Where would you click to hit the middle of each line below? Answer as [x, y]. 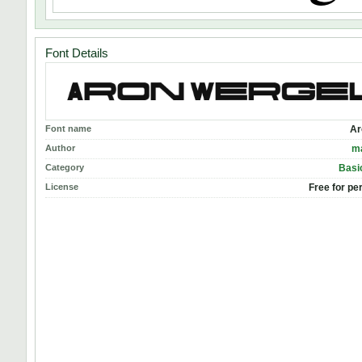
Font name [68, 128]
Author [60, 147]
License [62, 186]
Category [65, 167]
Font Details [77, 53]
